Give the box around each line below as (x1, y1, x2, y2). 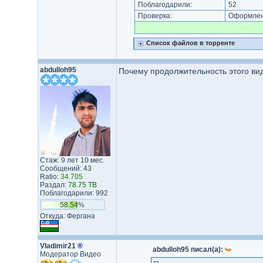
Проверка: (136, 12, 174, 20)
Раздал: (39, 181, 68, 189)
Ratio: (39, 173, 60, 181)
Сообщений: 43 (39, 164, 92, 173)
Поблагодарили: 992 (39, 189, 108, 197)
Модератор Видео (39, 250, 101, 258)
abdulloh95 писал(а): (152, 245, 225, 254)
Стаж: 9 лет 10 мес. (39, 156, 104, 164)
